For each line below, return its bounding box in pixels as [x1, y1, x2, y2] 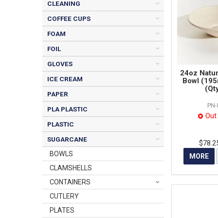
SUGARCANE [47, 135, 87, 143]
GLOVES [47, 60, 73, 68]
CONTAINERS [50, 178, 91, 186]
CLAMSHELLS [50, 164, 92, 172]
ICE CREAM [47, 75, 83, 83]
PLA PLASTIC [47, 105, 88, 113]
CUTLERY [50, 192, 79, 200]
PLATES [50, 206, 74, 214]
